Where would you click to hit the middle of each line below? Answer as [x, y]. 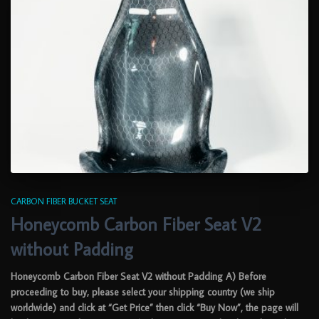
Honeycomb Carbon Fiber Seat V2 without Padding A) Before [138, 277]
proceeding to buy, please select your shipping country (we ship [143, 292]
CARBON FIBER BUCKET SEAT [64, 202]
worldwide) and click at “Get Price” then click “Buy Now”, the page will [155, 308]
